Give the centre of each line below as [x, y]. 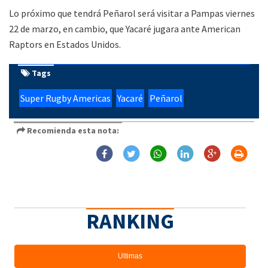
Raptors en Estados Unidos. [65, 45]
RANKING [130, 221]
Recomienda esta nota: [72, 131]
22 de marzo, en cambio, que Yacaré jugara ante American [125, 29]
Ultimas [130, 256]
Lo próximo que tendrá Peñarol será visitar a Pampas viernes [132, 13]
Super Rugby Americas [66, 98]
